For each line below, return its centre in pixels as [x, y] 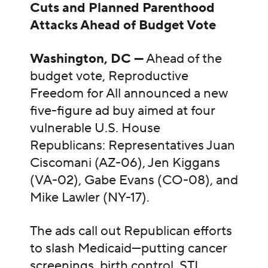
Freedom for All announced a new [129, 93]
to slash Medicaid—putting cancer [128, 248]
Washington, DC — [86, 58]
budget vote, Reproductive [109, 76]
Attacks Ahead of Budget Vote [123, 25]
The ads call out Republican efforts [131, 231]
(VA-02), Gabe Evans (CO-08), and [134, 180]
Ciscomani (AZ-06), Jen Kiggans [125, 162]
